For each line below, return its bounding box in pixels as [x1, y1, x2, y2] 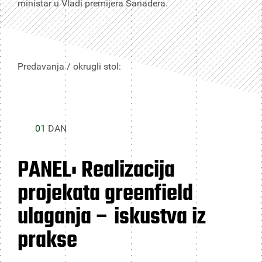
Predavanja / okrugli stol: [18, 61, 121, 72]
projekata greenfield [18, 177, 193, 212]
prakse [18, 223, 77, 258]
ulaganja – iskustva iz [18, 200, 206, 235]
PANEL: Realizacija [18, 153, 175, 188]
